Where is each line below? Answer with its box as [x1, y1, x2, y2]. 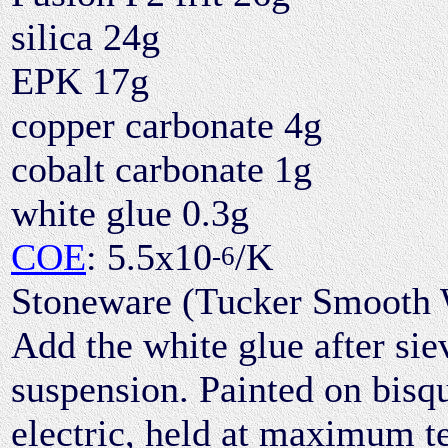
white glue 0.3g [11, 191, 249, 234]
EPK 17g [11, 59, 149, 102]
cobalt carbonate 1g [11, 147, 312, 190]
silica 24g [11, 15, 160, 58]
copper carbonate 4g [11, 103, 322, 146]
